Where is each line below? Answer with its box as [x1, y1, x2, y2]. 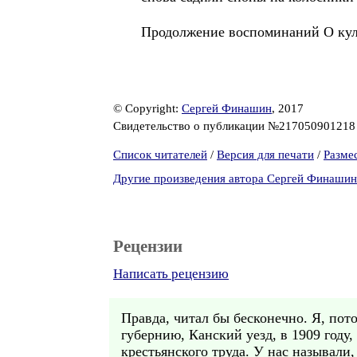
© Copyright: [113, 102, 182, 115]
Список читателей [113, 148, 207, 161]
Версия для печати [217, 148, 314, 161]
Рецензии [113, 237, 182, 256]
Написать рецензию [113, 266, 229, 281]
